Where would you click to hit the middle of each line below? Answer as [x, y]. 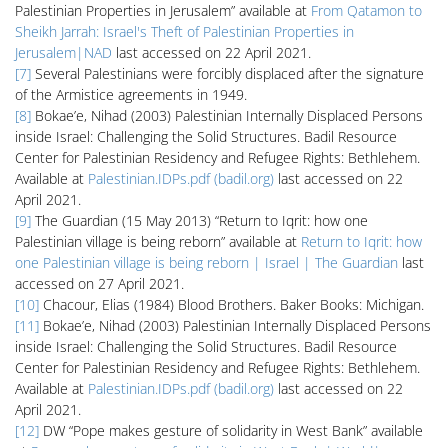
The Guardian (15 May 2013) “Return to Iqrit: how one [199, 220]
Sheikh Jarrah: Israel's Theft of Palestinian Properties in [184, 31]
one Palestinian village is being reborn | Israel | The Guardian [206, 262]
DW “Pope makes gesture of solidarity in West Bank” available [231, 430]
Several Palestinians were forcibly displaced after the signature [227, 73]
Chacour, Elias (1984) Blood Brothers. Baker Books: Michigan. [231, 304]
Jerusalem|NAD [63, 52]
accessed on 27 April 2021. [99, 283]
